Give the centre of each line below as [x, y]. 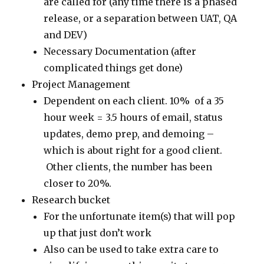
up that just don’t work [98, 232]
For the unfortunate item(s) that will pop [140, 216]
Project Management [81, 84]
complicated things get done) [113, 67]
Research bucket [71, 199]
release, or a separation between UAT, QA [141, 18]
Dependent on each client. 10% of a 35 [134, 100]
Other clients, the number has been [128, 166]
